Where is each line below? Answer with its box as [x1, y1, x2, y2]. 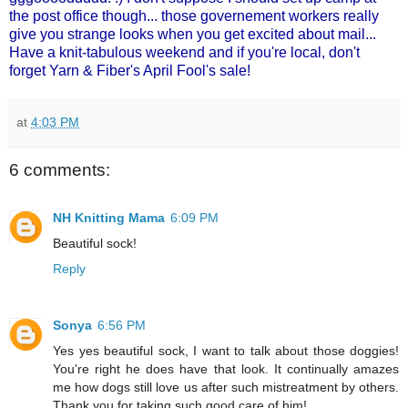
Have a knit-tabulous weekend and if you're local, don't [9, 45, 360, 61]
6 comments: [9, 160, 110, 180]
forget [9, 63, 49, 79]
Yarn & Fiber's [49, 63, 143, 79]
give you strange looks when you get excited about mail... [9, 26, 376, 43]
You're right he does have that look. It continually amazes [53, 361, 399, 376]
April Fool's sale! [143, 63, 250, 79]
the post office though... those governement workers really [9, 8, 379, 25]
